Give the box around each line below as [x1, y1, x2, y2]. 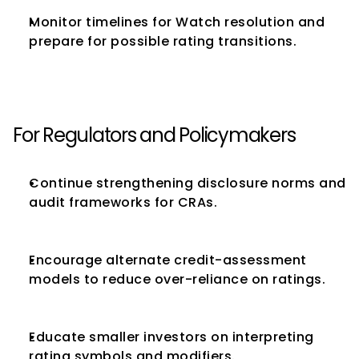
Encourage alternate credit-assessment [29, 251, 307, 269]
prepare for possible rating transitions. [29, 32, 296, 50]
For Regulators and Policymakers [13, 122, 296, 148]
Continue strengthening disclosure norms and [29, 174, 346, 192]
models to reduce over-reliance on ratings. [29, 270, 325, 288]
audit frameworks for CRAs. [29, 193, 217, 212]
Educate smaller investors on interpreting [29, 328, 314, 346]
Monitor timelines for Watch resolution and [29, 13, 325, 31]
